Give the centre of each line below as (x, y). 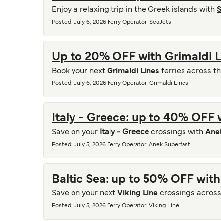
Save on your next (85, 193)
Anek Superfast (170, 145)
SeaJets (160, 22)
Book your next (79, 71)
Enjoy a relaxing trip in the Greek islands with (134, 10)
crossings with (177, 132)
